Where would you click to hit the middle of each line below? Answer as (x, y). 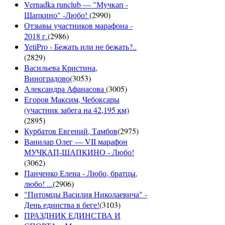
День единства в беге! (62, 205)
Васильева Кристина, (61, 68)
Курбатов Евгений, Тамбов (71, 131)
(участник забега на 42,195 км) (77, 110)
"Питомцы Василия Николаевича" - (86, 194)
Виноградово (47, 78)
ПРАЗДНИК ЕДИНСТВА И (72, 215)
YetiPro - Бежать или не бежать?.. (80, 47)
